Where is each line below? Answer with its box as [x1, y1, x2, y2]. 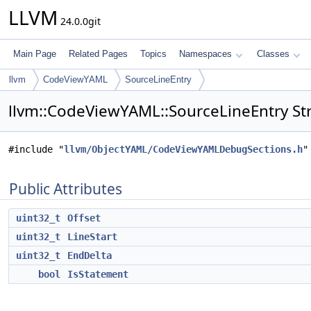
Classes [257, 49, 289, 59]
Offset [67, 212, 101, 224]
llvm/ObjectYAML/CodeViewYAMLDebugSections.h [64, 144, 303, 155]
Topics [140, 49, 167, 59]
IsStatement [67, 269, 128, 280]
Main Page [13, 49, 56, 59]
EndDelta [67, 250, 112, 261]
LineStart [67, 231, 117, 242]
